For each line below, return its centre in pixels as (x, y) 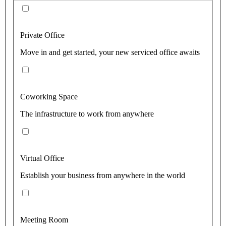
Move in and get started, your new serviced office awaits (110, 52)
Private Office (42, 35)
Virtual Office (42, 158)
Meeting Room (44, 219)
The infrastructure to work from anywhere (87, 114)
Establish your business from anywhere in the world (103, 175)
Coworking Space (49, 96)
